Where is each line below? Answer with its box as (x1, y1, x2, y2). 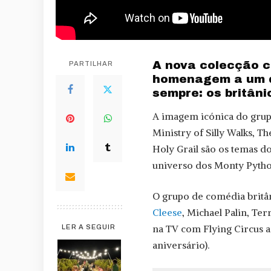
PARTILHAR (68, 60, 114, 67)
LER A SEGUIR (62, 223, 116, 230)
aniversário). (152, 239, 209, 252)
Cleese (152, 206, 182, 219)
